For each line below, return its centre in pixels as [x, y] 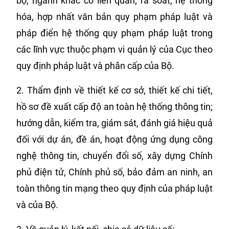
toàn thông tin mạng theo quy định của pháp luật [114, 188]
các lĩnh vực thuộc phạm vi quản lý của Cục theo [114, 49]
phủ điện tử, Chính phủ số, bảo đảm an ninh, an [114, 172]
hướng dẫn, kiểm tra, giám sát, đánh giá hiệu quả [114, 123]
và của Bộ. [37, 205]
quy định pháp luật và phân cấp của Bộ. [95, 66]
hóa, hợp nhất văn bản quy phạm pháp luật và [114, 17]
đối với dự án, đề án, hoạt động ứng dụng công [114, 139]
